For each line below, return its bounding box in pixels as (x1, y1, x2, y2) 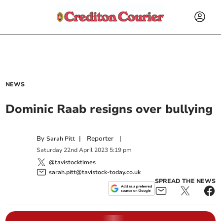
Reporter (87, 134, 114, 143)
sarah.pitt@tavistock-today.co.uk (49, 168, 141, 176)
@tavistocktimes (49, 158, 96, 166)
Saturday (37, 146, 63, 154)
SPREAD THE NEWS (154, 177, 216, 185)
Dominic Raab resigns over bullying (5, 101, 213, 117)
